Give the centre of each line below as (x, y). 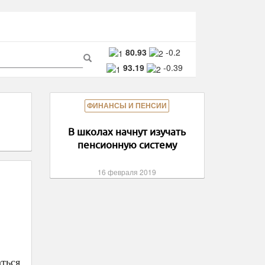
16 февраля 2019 (127, 172)
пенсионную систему (127, 145)
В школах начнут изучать (127, 132)
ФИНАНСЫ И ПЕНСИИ (127, 106)
